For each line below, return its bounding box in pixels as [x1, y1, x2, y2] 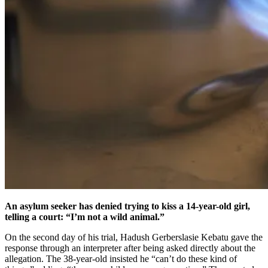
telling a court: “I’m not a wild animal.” [5, 211, 165, 222]
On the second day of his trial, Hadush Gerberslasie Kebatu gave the [5, 232, 263, 242]
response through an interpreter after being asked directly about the [5, 242, 255, 253]
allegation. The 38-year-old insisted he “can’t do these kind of [5, 253, 237, 264]
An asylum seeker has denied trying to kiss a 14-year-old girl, [5, 200, 250, 211]
